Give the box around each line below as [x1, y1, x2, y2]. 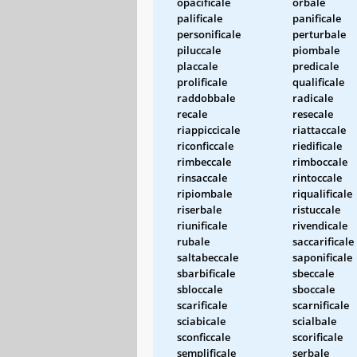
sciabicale [177, 313, 226, 328]
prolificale [177, 74, 227, 89]
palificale [177, 10, 222, 25]
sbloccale [177, 281, 222, 296]
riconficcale [177, 138, 233, 153]
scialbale [292, 313, 336, 328]
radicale [292, 90, 333, 105]
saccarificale [292, 233, 354, 249]
